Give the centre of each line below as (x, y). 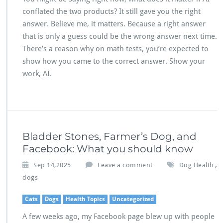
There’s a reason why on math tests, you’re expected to (115, 49)
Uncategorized (133, 199)
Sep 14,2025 (52, 165)
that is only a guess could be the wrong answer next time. (120, 36)
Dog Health (196, 165)
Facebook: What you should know (108, 149)
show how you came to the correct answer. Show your (114, 61)
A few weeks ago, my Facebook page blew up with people (118, 217)
